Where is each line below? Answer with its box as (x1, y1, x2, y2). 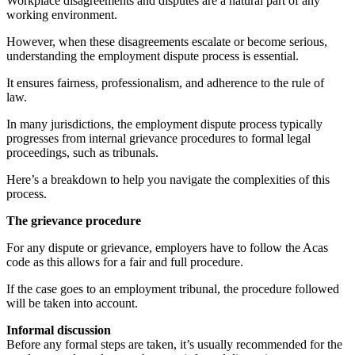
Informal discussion (6, 323, 111, 337)
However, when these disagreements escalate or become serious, (6, 34, 327, 48)
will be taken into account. (6, 296, 138, 310)
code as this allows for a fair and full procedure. (6, 254, 246, 269)
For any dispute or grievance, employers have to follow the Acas (6, 240, 328, 254)
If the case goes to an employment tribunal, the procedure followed (6, 281, 339, 296)
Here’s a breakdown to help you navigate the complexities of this (6, 172, 330, 186)
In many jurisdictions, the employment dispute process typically (6, 116, 323, 131)
